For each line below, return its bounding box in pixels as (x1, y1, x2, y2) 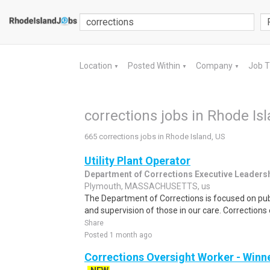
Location (80, 61, 114, 71)
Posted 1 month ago (84, 231, 152, 239)
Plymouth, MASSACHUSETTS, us (84, 181, 210, 191)
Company (196, 61, 234, 71)
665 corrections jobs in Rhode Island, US (84, 132, 225, 141)
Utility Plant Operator (84, 154, 190, 167)
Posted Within (128, 61, 182, 71)
